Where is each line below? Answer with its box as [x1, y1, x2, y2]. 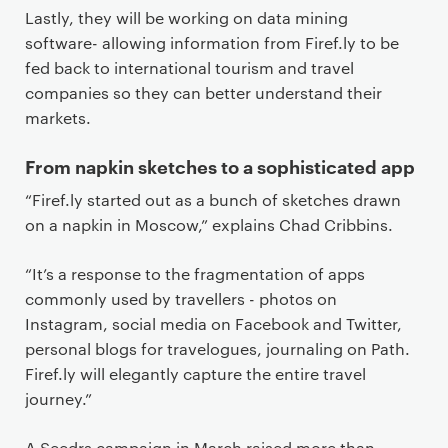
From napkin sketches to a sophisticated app [25, 153, 415, 179]
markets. [25, 107, 91, 128]
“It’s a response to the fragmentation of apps [25, 263, 365, 284]
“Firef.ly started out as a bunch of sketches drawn [25, 189, 401, 210]
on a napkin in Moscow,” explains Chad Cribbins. [25, 214, 393, 235]
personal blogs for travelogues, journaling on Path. [25, 338, 410, 359]
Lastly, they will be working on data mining [25, 7, 348, 28]
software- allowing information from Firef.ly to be [25, 32, 399, 53]
